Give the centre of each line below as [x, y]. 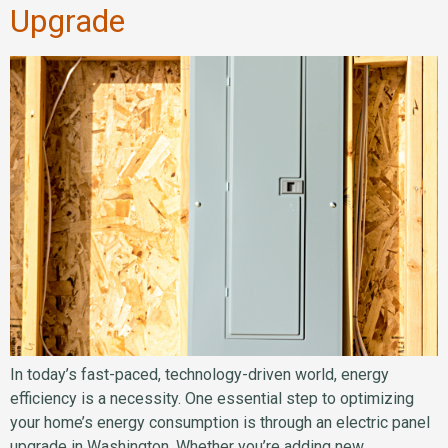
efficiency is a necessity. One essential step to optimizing [212, 399]
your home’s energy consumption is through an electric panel [220, 423]
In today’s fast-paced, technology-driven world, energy [199, 375]
